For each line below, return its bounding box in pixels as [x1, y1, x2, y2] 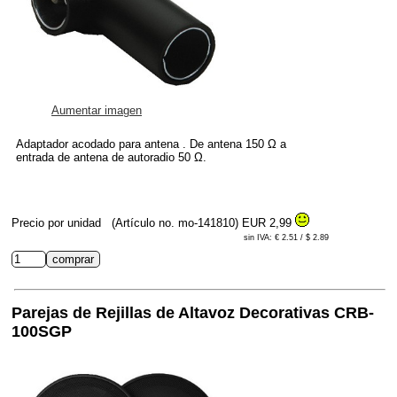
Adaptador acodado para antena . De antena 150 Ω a [16, 136, 286, 151]
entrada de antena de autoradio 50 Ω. [16, 150, 206, 164]
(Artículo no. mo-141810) [108, 215, 242, 230]
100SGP [12, 322, 72, 340]
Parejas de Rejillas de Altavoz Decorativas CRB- [12, 303, 374, 322]
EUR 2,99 [242, 215, 295, 230]
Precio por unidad [12, 215, 105, 230]
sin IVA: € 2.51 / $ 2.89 [244, 232, 329, 242]
